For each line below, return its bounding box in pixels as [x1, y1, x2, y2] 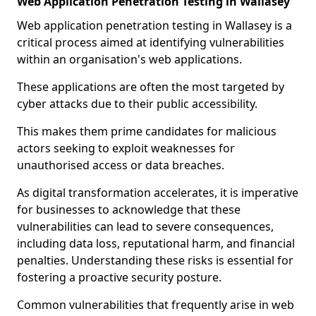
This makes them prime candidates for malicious [17, 123, 276, 139]
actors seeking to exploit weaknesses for [17, 140, 235, 156]
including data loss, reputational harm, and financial [17, 236, 295, 251]
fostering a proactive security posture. [17, 269, 221, 285]
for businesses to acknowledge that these [17, 202, 241, 217]
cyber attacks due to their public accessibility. [17, 96, 257, 111]
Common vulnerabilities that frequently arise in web [17, 297, 294, 312]
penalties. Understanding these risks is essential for [17, 253, 293, 268]
